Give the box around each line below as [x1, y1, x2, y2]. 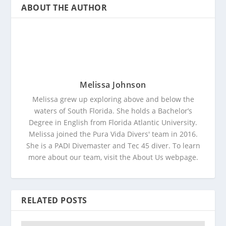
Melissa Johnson [80, 79, 146, 90]
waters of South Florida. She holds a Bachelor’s [34, 106, 192, 116]
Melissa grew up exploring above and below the [32, 94, 194, 104]
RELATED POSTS [21, 195, 87, 206]
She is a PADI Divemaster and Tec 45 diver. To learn [26, 141, 200, 150]
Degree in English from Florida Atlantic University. [29, 118, 197, 127]
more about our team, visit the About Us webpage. [28, 152, 198, 162]
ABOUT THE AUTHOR [21, 2, 107, 13]
